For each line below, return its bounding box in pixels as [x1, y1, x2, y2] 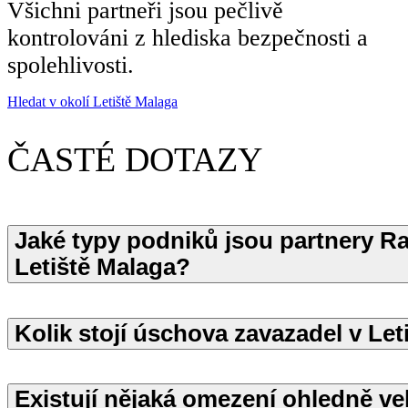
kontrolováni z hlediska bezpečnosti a [7, 25, 368, 52]
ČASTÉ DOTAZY [7, 139, 262, 178]
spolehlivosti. [7, 52, 134, 79]
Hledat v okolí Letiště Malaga [7, 94, 178, 110]
